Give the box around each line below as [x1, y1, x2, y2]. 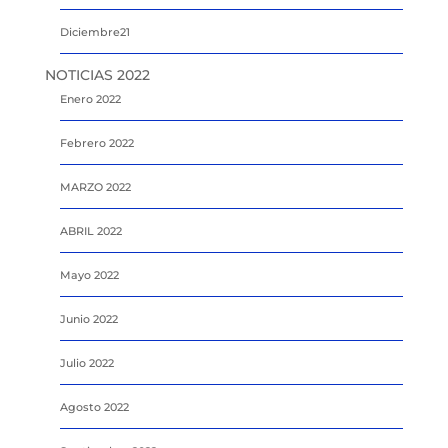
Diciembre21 [59, 24, 130, 39]
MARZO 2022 [59, 179, 131, 194]
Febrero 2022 [59, 135, 134, 150]
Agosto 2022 [59, 399, 129, 414]
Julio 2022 [59, 355, 114, 370]
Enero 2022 [59, 91, 121, 106]
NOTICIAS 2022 [44, 65, 150, 84]
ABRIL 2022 [59, 223, 122, 238]
